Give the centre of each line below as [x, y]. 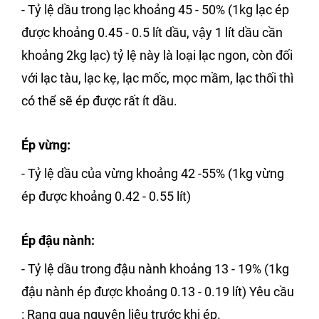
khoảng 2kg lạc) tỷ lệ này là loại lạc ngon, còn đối [157, 56]
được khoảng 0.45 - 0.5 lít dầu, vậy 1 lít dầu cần [152, 33]
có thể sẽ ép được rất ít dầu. [99, 101]
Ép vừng [44, 145]
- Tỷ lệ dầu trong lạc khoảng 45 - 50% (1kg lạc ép [155, 10]
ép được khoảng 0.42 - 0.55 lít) [106, 197]
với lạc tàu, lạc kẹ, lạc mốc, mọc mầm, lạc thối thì [157, 78]
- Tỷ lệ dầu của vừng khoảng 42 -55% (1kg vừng [153, 174]
